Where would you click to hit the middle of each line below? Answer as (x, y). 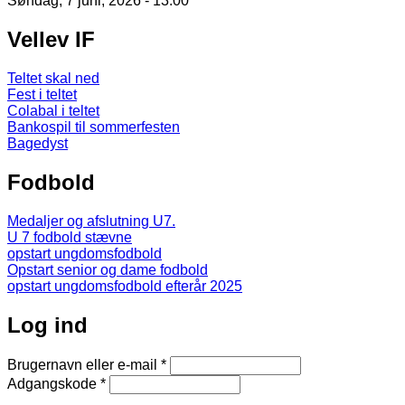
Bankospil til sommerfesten (94, 127)
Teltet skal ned (53, 78)
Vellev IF (51, 40)
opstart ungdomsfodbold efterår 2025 (125, 286)
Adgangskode (54, 383)
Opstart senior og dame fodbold (108, 269)
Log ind (47, 325)
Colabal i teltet (53, 110)
